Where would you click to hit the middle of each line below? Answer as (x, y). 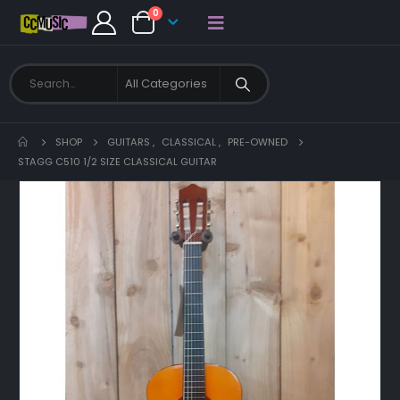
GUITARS (129, 142)
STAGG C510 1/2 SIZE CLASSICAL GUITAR (117, 162)
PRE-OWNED (258, 142)
